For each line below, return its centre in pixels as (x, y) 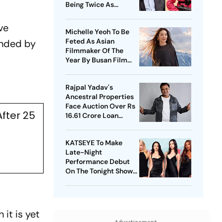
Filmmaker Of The (94, 51)
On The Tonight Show (99, 171)
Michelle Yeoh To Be (97, 32)
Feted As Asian (90, 41)
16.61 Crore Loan (92, 116)
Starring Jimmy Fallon (101, 181)
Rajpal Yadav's (89, 87)
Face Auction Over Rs (100, 106)
